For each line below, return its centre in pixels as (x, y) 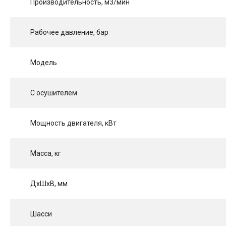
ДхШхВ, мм (49, 184)
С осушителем (54, 93)
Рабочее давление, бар (69, 33)
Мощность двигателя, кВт (73, 123)
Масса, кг (46, 154)
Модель (44, 63)
